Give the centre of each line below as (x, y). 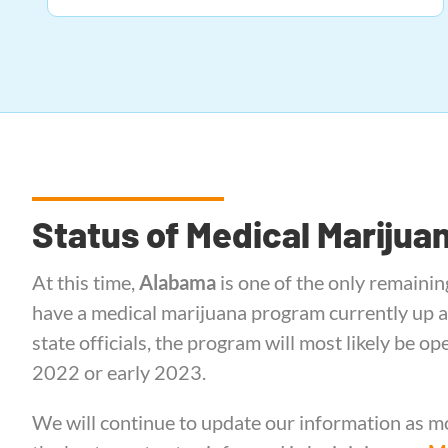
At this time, (85, 282)
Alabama (177, 282)
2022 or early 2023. (119, 372)
